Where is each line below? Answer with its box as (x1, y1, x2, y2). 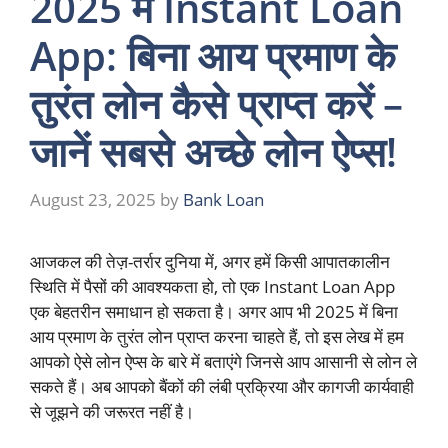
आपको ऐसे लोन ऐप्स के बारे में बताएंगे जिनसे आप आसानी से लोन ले (30, 349, 417, 373)
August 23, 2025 (30, 187, 156, 211)
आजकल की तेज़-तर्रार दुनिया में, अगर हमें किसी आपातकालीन (30, 249, 390, 273)
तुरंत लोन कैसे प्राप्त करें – (30, 76, 403, 132)
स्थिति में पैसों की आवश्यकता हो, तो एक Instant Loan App (30, 274, 395, 298)
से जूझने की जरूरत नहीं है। (30, 399, 194, 423)
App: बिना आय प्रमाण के (30, 28, 396, 84)
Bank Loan (183, 187, 264, 211)
